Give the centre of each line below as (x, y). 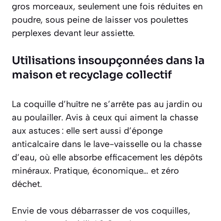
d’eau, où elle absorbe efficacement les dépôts (107, 157)
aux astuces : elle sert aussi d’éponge (87, 131)
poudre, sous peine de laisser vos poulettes (100, 20)
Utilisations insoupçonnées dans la (108, 60)
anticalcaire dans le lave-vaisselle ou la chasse (107, 144)
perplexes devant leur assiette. (73, 33)
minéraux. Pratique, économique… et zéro (95, 171)
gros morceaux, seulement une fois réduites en (107, 6)
